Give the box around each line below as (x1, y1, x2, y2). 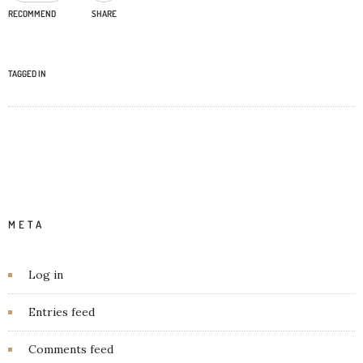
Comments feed (28, 341, 113, 357)
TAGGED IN (8, 67, 46, 79)
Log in (28, 267, 63, 282)
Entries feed (28, 304, 95, 319)
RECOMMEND (8, 7, 56, 19)
